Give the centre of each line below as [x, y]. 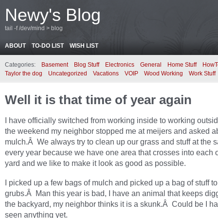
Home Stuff [182, 65]
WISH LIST [84, 46]
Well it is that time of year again [98, 100]
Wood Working [163, 73]
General [151, 65]
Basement [55, 65]
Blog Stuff [87, 65]
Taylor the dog [24, 73]
